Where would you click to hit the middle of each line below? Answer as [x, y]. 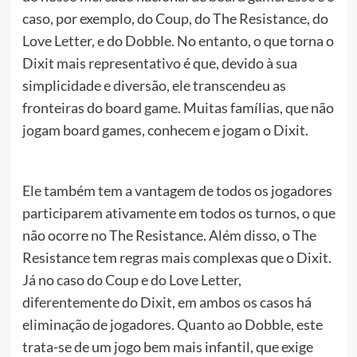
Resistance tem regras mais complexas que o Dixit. [177, 257]
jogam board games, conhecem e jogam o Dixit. [165, 129]
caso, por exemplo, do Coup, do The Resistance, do [175, 18]
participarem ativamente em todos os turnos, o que [178, 212]
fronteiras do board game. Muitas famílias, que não [178, 107]
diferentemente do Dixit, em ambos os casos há [167, 302]
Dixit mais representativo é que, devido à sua [159, 63]
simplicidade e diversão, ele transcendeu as [154, 85]
